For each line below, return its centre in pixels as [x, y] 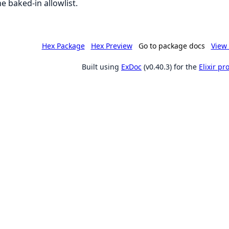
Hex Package [63, 46]
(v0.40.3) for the [170, 67]
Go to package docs [171, 46]
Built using [101, 67]
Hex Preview [111, 46]
